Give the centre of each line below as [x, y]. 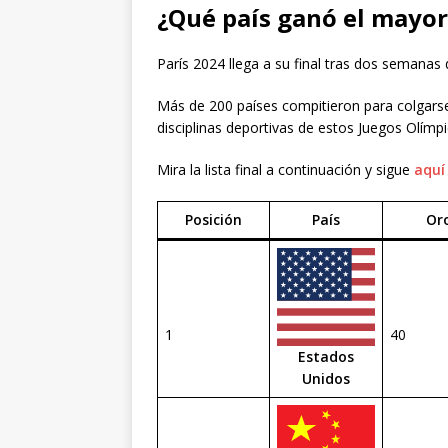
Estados [326, 356]
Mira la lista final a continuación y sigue [285, 169]
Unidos [326, 378]
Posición [213, 219]
